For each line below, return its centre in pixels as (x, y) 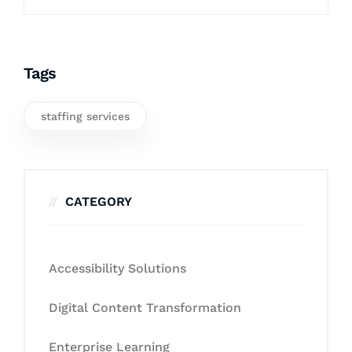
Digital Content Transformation (145, 307)
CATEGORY (99, 201)
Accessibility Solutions (117, 268)
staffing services (85, 116)
